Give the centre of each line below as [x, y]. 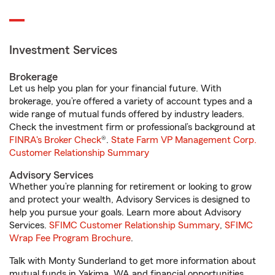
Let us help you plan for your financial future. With [115, 88]
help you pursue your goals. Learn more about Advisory [125, 212]
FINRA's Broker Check [55, 140]
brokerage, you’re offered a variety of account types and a [131, 101]
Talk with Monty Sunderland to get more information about [133, 261]
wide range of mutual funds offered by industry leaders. [127, 114]
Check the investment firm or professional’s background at [132, 127]
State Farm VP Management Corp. [184, 140]
